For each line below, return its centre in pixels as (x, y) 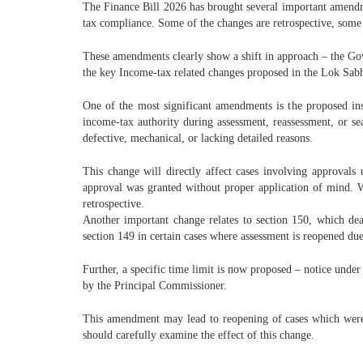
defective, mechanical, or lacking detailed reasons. (198, 138)
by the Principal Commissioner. (155, 285)
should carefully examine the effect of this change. (199, 335)
